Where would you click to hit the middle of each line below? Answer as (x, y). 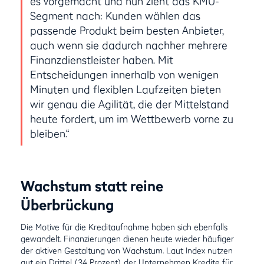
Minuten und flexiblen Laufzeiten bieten (125, 89)
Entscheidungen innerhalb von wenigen (124, 74)
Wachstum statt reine (92, 185)
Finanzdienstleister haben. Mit (101, 60)
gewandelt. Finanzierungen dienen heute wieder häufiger (128, 238)
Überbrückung (67, 204)
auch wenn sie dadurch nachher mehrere (128, 45)
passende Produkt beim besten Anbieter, (127, 30)
